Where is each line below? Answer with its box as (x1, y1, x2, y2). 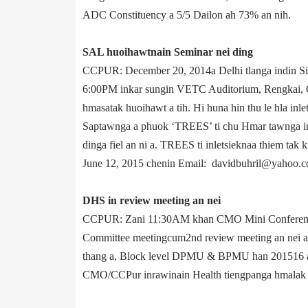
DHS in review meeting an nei (82, 194, 221, 206)
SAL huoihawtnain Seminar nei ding (82, 45, 253, 58)
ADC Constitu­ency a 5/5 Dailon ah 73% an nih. (82, 8, 291, 21)
